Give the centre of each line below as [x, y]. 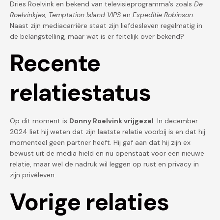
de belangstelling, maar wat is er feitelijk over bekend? [97, 36]
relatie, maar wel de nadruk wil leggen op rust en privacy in [104, 164]
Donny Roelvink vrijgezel [111, 121]
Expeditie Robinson [163, 14]
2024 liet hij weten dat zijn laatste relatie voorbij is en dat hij [108, 132]
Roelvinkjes [27, 14]
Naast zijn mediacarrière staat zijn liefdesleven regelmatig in [106, 25]
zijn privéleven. [33, 175]
